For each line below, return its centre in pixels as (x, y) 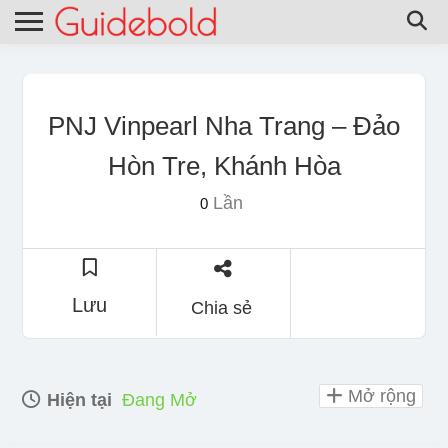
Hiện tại (77, 399)
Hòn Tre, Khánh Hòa (224, 165)
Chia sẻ (221, 307)
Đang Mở (159, 399)
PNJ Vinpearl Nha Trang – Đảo (224, 125)
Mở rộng (379, 395)
